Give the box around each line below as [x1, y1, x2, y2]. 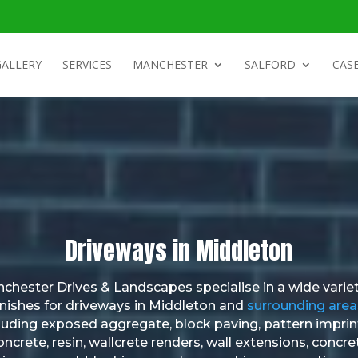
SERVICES [62, 57, 112, 72]
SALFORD [244, 57, 296, 72]
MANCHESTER [132, 57, 208, 72]
